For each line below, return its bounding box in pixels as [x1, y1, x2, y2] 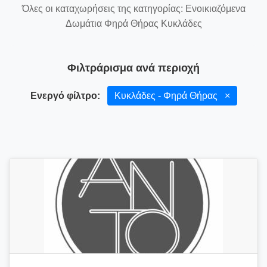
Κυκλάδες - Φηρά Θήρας [114, 91, 220, 101]
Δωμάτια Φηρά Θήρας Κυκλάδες [65, 18, 202, 29]
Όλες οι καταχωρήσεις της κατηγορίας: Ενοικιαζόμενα [21, 4, 246, 14]
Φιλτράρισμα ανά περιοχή [67, 62, 200, 74]
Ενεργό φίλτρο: [30, 91, 100, 101]
